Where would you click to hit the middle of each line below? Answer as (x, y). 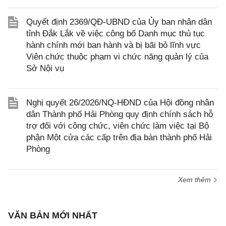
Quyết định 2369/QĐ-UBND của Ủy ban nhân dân (119, 22)
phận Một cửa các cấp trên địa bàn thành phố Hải (119, 137)
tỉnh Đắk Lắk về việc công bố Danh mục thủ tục (116, 34)
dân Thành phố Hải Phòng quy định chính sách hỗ (120, 114)
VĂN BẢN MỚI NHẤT (53, 215)
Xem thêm (195, 180)
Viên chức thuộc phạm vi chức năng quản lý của (117, 57)
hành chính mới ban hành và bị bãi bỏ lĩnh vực (114, 45)
